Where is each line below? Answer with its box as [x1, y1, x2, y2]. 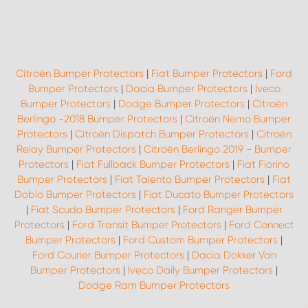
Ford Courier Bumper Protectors [32, 249, 184, 261]
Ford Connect [228, 219, 294, 231]
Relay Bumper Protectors [16, 143, 136, 155]
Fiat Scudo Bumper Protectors [30, 203, 175, 216]
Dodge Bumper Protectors [118, 98, 245, 110]
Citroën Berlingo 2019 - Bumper [144, 143, 291, 155]
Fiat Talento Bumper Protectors [115, 173, 265, 186]
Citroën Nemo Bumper [185, 113, 291, 125]
